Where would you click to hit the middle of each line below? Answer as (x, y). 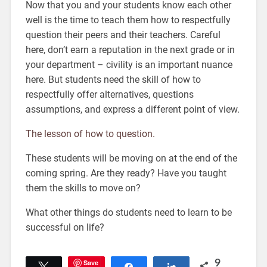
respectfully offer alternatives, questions (109, 95)
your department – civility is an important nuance (129, 65)
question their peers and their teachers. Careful (123, 35)
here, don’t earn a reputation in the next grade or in (130, 50)
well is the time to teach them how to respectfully (128, 20)
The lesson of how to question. (90, 134)
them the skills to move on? (83, 188)
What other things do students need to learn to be (128, 213)
